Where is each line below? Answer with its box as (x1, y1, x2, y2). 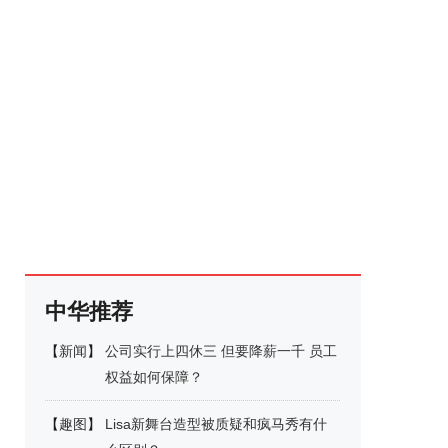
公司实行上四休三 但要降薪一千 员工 (105, 343, 337, 359)
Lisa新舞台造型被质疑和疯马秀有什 (105, 416, 327, 432)
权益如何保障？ (105, 369, 203, 385)
